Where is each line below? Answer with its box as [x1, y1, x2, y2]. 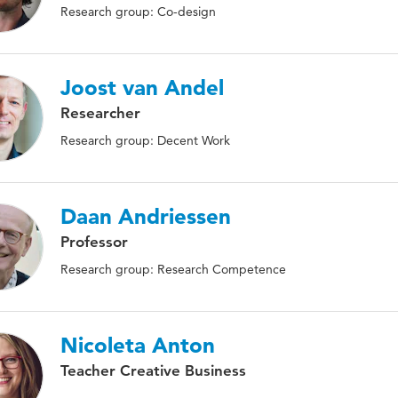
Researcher [60, 104, 140, 122]
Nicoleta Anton [60, 332, 215, 358]
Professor [60, 233, 128, 251]
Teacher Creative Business [60, 362, 246, 379]
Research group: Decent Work [60, 132, 230, 148]
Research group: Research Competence [60, 261, 286, 277]
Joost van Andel [60, 75, 224, 100]
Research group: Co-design [60, 4, 216, 20]
